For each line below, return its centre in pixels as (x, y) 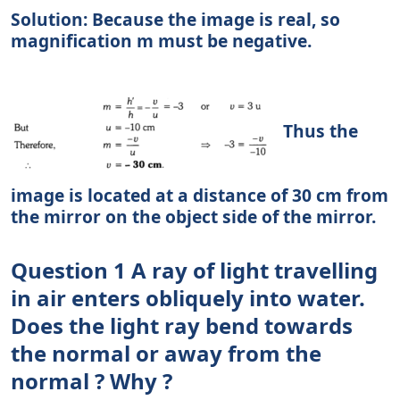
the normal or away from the (166, 354)
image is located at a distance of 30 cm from (200, 196)
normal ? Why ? (92, 381)
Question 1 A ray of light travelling (194, 271)
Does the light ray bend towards (182, 326)
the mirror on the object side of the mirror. (193, 217)
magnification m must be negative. (161, 41)
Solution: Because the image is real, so (175, 20)
